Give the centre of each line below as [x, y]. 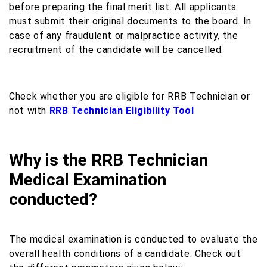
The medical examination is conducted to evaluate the [133, 239]
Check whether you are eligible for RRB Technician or [130, 96]
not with [29, 110]
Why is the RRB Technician [108, 160]
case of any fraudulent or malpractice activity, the [124, 35]
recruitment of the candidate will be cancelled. [117, 49]
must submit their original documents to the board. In [130, 21]
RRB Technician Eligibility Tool [122, 110]
